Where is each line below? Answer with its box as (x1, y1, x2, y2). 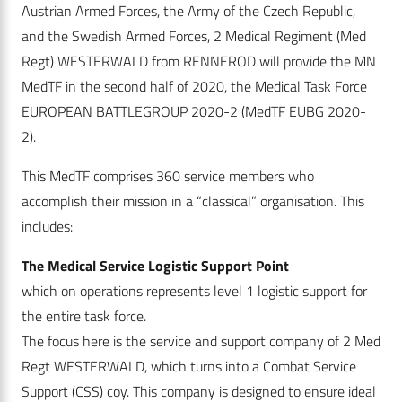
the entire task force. (22, 305, 146, 328)
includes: (22, 215, 76, 238)
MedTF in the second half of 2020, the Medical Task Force (22, 75, 367, 98)
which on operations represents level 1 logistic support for (22, 280, 367, 302)
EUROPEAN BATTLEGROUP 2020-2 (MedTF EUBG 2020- (22, 100, 366, 123)
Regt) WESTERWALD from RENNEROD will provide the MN (22, 50, 376, 73)
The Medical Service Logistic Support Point (22, 255, 293, 277)
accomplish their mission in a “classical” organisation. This (22, 190, 364, 213)
